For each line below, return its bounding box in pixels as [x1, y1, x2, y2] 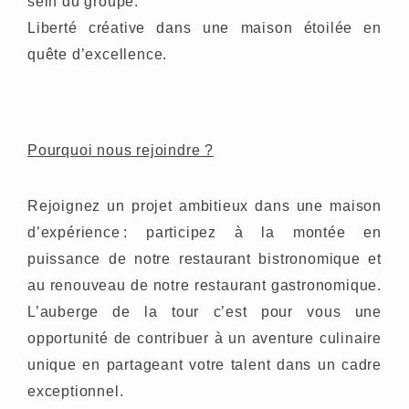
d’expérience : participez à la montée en [27, 225, 382, 240]
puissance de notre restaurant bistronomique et [27, 251, 382, 267]
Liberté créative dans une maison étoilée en [27, 20, 382, 36]
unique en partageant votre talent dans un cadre [27, 357, 382, 372]
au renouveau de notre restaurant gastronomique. [27, 278, 382, 293]
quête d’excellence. [27, 47, 173, 62]
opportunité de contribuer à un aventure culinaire [27, 330, 382, 346]
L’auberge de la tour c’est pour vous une [27, 304, 382, 320]
